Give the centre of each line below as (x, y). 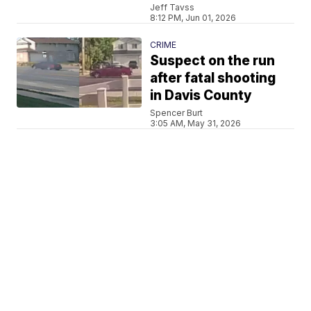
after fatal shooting (213, 78)
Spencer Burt (177, 112)
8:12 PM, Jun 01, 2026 (193, 17)
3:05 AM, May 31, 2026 (196, 123)
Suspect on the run (213, 60)
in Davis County (201, 95)
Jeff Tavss (173, 7)
